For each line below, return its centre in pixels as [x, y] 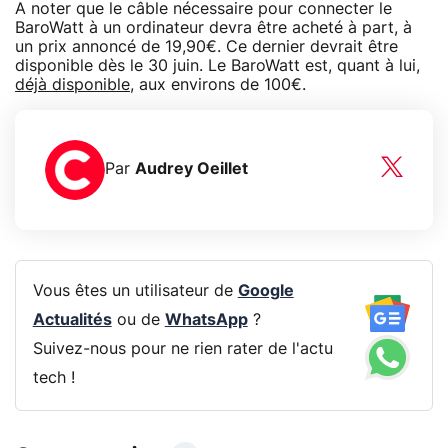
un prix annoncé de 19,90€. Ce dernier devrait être [206, 46]
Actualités [72, 320]
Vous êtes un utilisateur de [135, 291]
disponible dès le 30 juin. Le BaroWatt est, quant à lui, [217, 65]
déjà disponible [72, 84]
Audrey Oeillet [191, 169]
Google [265, 291]
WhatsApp [206, 320]
